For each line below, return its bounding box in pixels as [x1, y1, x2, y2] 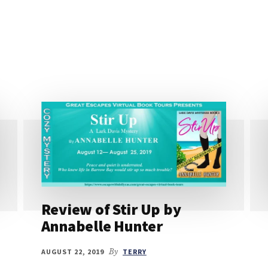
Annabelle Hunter [41, 216, 163, 236]
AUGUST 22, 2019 [41, 247, 105, 257]
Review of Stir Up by [41, 199, 181, 220]
